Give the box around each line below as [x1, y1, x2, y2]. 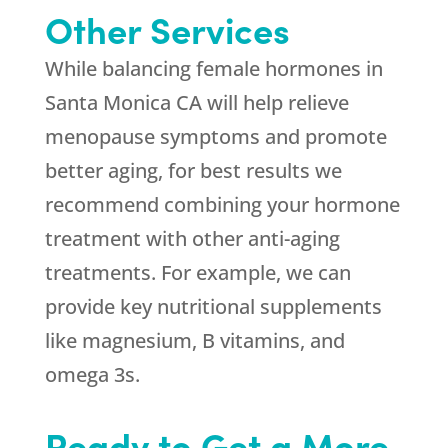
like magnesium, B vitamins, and [44, 327, 345, 355]
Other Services [44, 3, 290, 55]
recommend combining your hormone [44, 191, 400, 219]
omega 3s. [44, 361, 140, 389]
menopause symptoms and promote [44, 123, 387, 151]
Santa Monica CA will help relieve [44, 89, 349, 117]
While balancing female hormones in [44, 55, 383, 83]
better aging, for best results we [44, 157, 342, 185]
